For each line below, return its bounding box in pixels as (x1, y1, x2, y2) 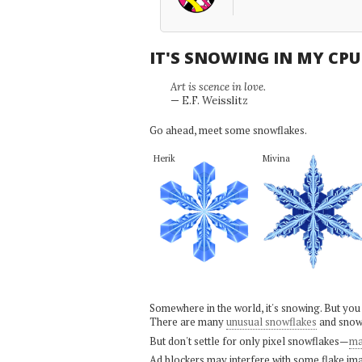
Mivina (262, 152, 290, 164)
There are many (149, 314, 226, 329)
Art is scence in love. (170, 80, 266, 94)
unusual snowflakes (225, 314, 317, 329)
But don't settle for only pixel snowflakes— (149, 333, 349, 348)
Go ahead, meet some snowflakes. (149, 122, 307, 137)
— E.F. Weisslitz (170, 94, 248, 107)
